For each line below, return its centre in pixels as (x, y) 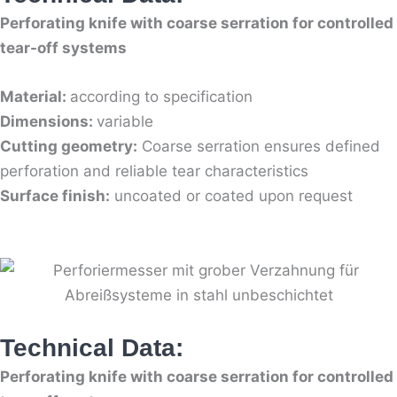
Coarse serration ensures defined (259, 147)
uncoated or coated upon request (231, 196)
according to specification (163, 97)
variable (125, 122)
